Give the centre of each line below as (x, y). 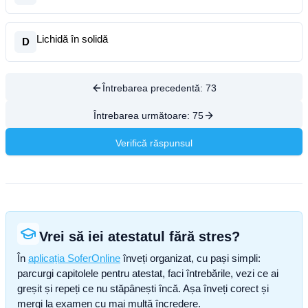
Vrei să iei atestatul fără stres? (140, 236)
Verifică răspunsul (154, 143)
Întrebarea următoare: (143, 115)
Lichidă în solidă (72, 39)
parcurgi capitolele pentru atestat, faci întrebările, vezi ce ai (148, 273)
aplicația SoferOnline (74, 258)
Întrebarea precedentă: (154, 88)
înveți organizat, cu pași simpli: (190, 258)
